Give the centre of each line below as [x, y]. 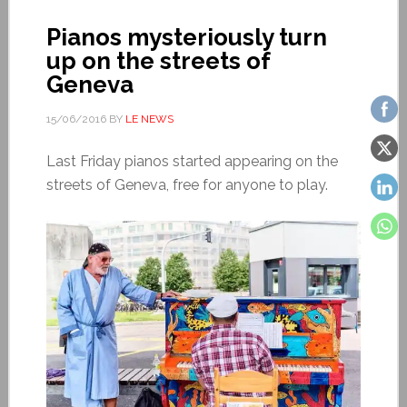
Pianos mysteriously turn [186, 37]
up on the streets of [158, 60]
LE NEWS [149, 119]
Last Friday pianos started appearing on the [192, 161]
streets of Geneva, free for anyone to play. [187, 184]
